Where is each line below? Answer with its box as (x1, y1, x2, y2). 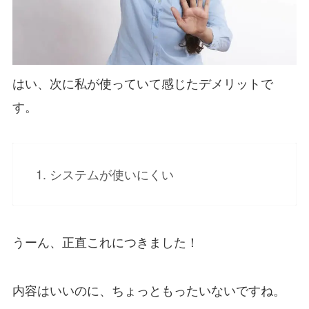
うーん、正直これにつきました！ (12, 235, 199, 250)
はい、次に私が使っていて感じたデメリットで (12, 77, 273, 91)
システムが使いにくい (49, 168, 174, 182)
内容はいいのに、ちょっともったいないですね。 (12, 283, 286, 298)
